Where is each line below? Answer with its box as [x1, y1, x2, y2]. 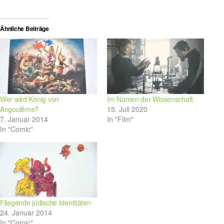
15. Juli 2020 [107, 103, 147, 114]
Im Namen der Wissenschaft [107, 93, 193, 104]
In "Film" [107, 113, 133, 124]
